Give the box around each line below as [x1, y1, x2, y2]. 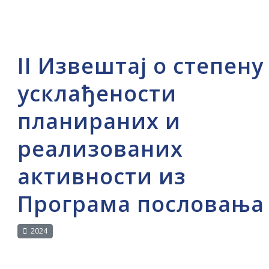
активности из [17, 162, 186, 191]
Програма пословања [17, 189, 264, 219]
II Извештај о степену [17, 51, 264, 80]
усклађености [17, 79, 177, 108]
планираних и [17, 106, 181, 136]
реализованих [17, 134, 183, 163]
